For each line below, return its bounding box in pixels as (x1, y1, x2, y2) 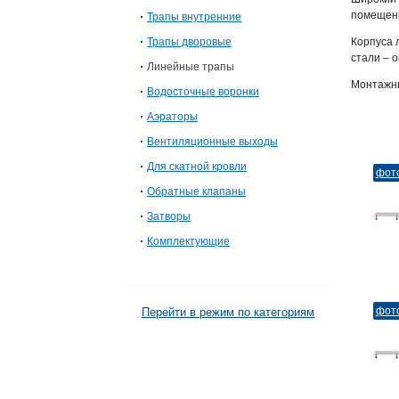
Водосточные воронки (147, 85, 259, 98)
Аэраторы (147, 110, 198, 123)
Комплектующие (147, 235, 230, 248)
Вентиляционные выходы (147, 135, 278, 148)
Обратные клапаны (147, 185, 246, 198)
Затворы (147, 210, 191, 223)
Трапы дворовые (147, 36, 232, 48)
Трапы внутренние (147, 11, 241, 23)
